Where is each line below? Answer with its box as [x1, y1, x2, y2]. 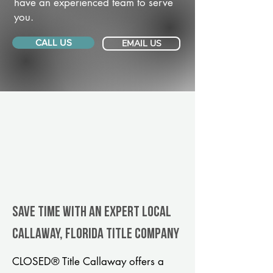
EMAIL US [121, 38, 161, 49]
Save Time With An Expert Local [12, 205, 171, 220]
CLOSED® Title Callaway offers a [12, 255, 164, 268]
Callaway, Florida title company [12, 227, 179, 242]
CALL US [35, 37, 72, 48]
